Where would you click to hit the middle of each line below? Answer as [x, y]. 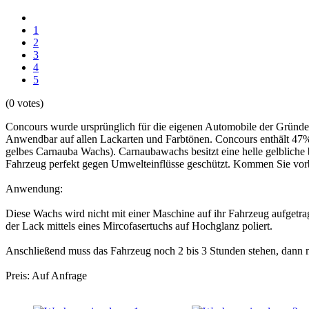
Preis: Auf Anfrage [46, 275]
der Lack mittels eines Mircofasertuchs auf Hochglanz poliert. [139, 226]
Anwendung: [34, 188]
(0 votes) [24, 103]
